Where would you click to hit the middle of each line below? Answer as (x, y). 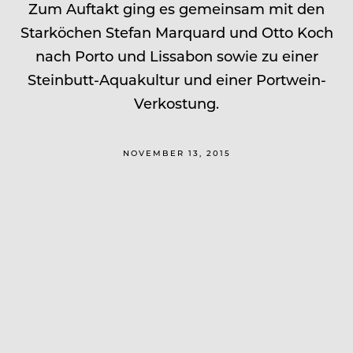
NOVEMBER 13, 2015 (176, 152)
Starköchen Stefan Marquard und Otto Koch (176, 32)
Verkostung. (176, 103)
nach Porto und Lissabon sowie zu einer (176, 56)
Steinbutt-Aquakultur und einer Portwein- (176, 79)
